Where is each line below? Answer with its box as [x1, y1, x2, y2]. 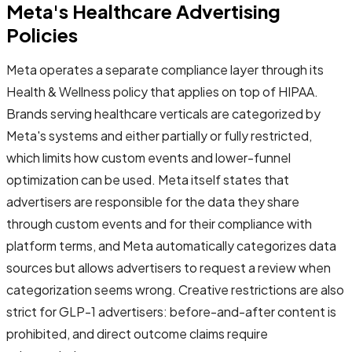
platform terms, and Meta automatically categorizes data [6, 236, 336, 254]
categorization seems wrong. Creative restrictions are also [6, 280, 344, 298]
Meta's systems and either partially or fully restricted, [6, 126, 312, 144]
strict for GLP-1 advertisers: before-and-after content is [6, 302, 336, 320]
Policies [6, 22, 78, 46]
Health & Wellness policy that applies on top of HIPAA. [6, 82, 318, 100]
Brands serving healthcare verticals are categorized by [6, 104, 321, 122]
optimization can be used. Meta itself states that [6, 170, 289, 188]
